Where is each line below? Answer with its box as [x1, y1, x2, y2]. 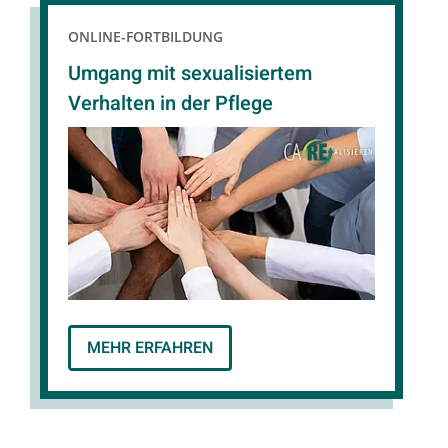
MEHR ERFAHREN [87, 336, 213, 360]
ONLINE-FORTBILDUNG [68, 27, 223, 47]
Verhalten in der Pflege [68, 89, 273, 119]
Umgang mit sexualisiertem [68, 59, 312, 89]
